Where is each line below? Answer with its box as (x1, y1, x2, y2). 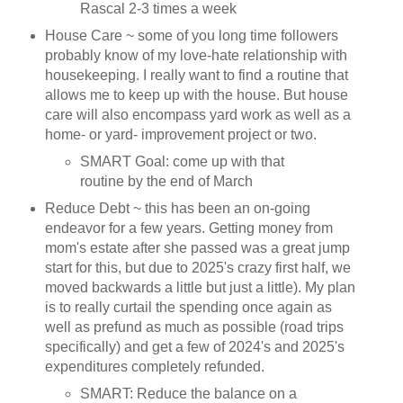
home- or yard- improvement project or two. (44, 127, 317, 143)
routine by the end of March (80, 174, 254, 190)
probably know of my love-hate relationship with (44, 48, 347, 64)
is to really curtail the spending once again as (44, 299, 332, 315)
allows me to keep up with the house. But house (44, 87, 348, 103)
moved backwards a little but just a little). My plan (44, 279, 355, 295)
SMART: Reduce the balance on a (80, 385, 298, 401)
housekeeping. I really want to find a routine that (44, 67, 348, 84)
